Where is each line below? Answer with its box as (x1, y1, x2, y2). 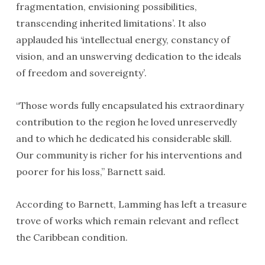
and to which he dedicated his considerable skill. (15, 132, 232, 145)
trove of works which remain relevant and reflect (15, 215, 239, 227)
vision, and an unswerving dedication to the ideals (15, 50, 241, 63)
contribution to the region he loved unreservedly (15, 116, 237, 128)
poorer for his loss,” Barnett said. (15, 166, 166, 178)
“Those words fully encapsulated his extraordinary (15, 99, 244, 112)
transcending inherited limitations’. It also (15, 17, 206, 30)
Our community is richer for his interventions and (15, 149, 242, 161)
